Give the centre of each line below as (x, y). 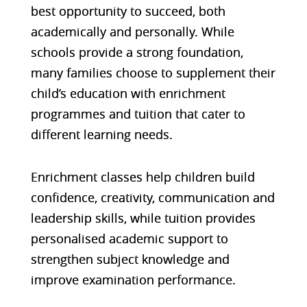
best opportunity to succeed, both (128, 11)
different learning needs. (101, 134)
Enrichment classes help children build (143, 176)
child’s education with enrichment (128, 93)
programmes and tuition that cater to (138, 113)
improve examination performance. (133, 279)
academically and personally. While (132, 31)
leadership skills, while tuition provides (143, 218)
